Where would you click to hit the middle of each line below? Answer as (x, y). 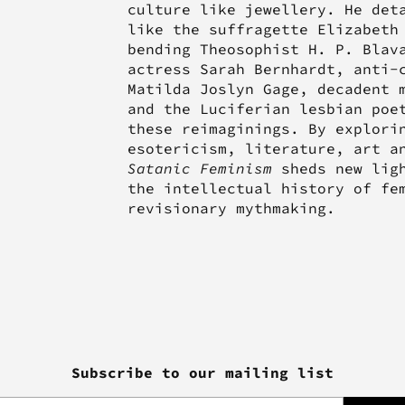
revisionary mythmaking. (231, 208)
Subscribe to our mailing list (202, 373)
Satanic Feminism (199, 169)
